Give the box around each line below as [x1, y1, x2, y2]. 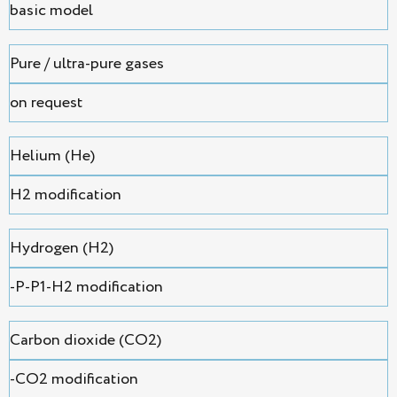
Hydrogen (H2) [10, 237, 113, 261]
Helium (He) [10, 144, 95, 168]
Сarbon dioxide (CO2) [10, 329, 161, 353]
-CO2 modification [10, 368, 138, 392]
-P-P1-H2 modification [10, 276, 163, 300]
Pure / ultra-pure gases [10, 52, 164, 76]
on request [10, 91, 82, 115]
